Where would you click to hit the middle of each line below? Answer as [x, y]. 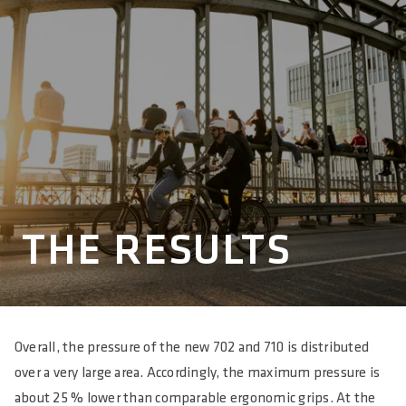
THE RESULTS [157, 251]
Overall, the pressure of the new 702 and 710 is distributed [192, 348]
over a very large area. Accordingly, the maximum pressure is [198, 373]
